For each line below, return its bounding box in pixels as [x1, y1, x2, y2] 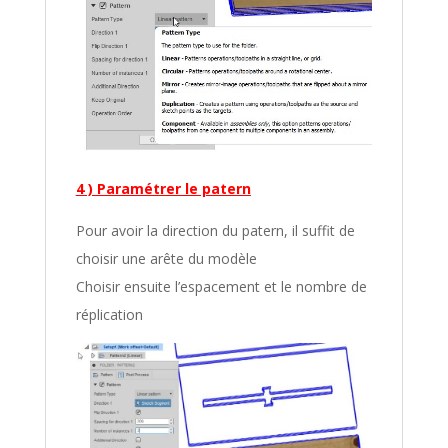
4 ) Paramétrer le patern [75, 178, 251, 198]
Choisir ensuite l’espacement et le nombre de [75, 276, 367, 296]
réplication [75, 304, 143, 324]
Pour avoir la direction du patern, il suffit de [75, 220, 355, 240]
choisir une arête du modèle [75, 248, 257, 268]
